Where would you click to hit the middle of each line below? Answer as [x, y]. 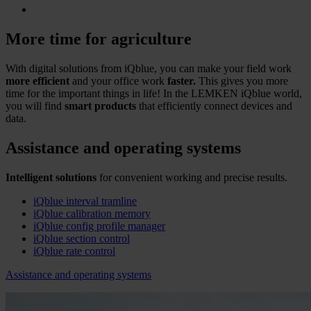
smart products [100, 106]
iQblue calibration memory [92, 213]
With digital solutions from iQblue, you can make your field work [149, 68]
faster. [182, 81]
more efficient [37, 81]
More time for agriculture [99, 39]
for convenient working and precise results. [193, 177]
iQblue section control [82, 238]
